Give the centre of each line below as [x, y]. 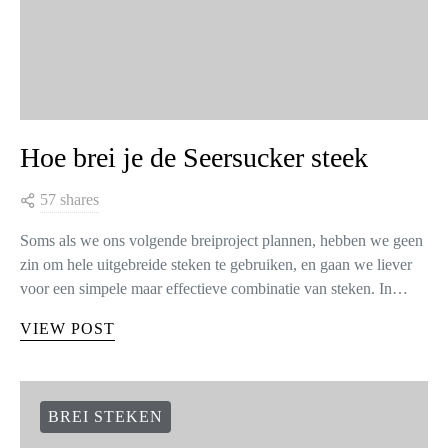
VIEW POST [67, 328]
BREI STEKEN [105, 416]
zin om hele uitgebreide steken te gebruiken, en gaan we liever [216, 264]
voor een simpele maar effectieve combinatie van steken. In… [214, 288]
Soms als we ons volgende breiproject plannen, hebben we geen [221, 240]
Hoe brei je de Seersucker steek [194, 157]
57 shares [69, 199]
